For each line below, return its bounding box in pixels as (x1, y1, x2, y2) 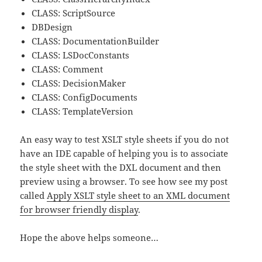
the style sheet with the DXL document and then (20, 161, 222, 173)
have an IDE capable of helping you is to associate (20, 147, 229, 159)
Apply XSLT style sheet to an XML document (47, 189, 230, 201)
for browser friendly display (20, 203, 139, 215)
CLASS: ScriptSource (32, 6, 116, 19)
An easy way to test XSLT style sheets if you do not (20, 133, 229, 145)
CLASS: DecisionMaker (32, 77, 126, 89)
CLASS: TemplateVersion (32, 105, 134, 117)
